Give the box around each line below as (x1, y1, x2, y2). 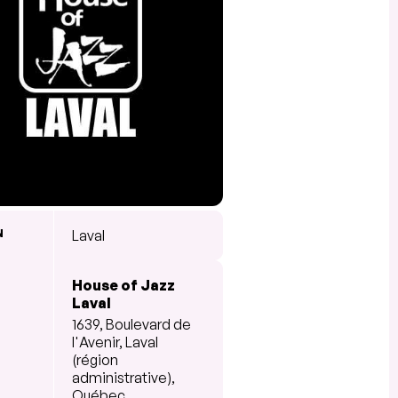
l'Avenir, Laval (72, 332, 158, 351)
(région (72, 350, 118, 369)
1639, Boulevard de (72, 314, 191, 333)
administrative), (72, 368, 175, 386)
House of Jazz (72, 275, 175, 294)
